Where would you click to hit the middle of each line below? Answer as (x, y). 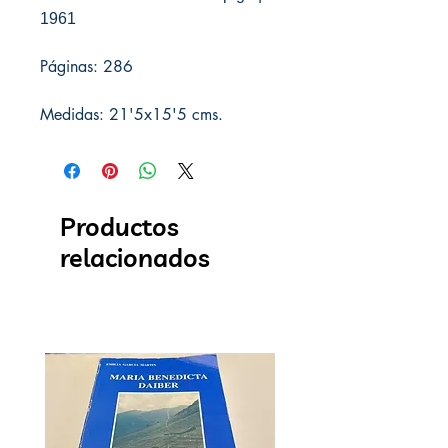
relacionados (135, 257)
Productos (119, 226)
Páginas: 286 (86, 66)
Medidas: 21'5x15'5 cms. (131, 114)
